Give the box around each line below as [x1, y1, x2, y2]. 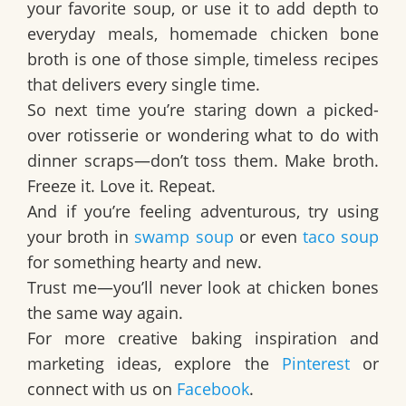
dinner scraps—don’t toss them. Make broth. [27, 150, 379, 172]
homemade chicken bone [169, 23, 379, 45]
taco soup [302, 226, 379, 248]
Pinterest [281, 353, 350, 375]
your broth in [27, 226, 135, 248]
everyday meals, [27, 23, 169, 45]
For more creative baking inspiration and [27, 327, 379, 350]
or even [233, 226, 303, 248]
